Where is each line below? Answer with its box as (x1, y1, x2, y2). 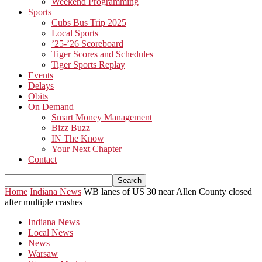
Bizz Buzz (51, 123, 90, 133)
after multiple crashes (5, 197, 82, 207)
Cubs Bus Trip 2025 (51, 18, 126, 27)
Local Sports (51, 28, 98, 38)
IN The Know (51, 133, 104, 143)
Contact (28, 154, 57, 164)
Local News (28, 227, 73, 237)
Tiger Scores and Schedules (51, 49, 153, 59)
